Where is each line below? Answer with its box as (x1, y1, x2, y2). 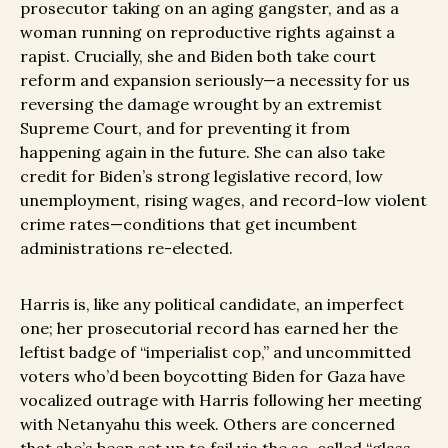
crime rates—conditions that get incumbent (20, 214, 357, 235)
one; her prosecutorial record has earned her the (20, 318, 398, 339)
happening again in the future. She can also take (20, 142, 385, 163)
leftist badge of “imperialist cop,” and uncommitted (20, 342, 411, 363)
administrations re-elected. (20, 238, 237, 259)
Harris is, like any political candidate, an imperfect (20, 294, 404, 315)
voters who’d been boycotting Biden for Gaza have (20, 366, 405, 387)
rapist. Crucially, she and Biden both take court (20, 46, 376, 67)
